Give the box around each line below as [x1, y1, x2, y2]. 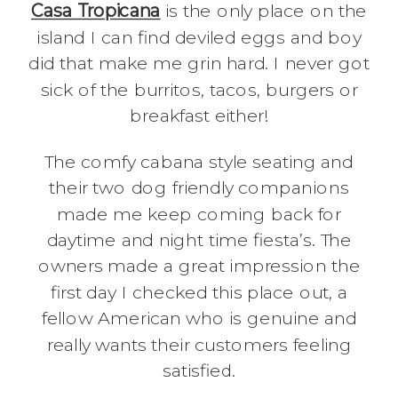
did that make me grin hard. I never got [28, 52, 370, 76]
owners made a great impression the [37, 255, 361, 278]
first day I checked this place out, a [50, 281, 348, 304]
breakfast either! [130, 104, 268, 128]
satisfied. [162, 359, 236, 383]
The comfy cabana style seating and [44, 150, 354, 173]
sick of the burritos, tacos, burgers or [40, 78, 358, 101]
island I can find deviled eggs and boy [36, 26, 362, 49]
